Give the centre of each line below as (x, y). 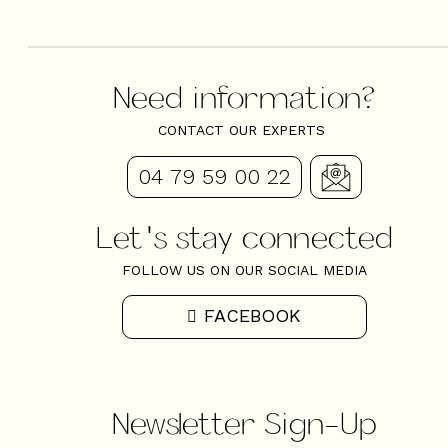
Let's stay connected (244, 236)
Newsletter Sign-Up (244, 421)
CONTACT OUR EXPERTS (244, 129)
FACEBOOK (252, 315)
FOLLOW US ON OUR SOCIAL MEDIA (244, 270)
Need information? (244, 95)
